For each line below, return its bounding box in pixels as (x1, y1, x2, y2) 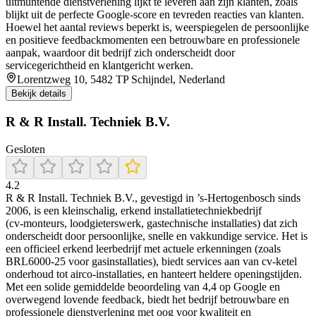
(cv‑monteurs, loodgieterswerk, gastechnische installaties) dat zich (6, 217, 298, 229)
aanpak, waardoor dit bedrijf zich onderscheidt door (6, 47, 235, 59)
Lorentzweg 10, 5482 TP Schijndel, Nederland (17, 73, 225, 86)
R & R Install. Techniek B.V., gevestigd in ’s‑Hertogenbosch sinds (6, 191, 300, 204)
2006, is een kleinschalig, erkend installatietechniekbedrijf (6, 204, 262, 217)
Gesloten (6, 142, 45, 155)
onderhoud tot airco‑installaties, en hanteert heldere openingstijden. (6, 267, 302, 280)
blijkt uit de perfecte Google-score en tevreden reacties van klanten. (6, 8, 304, 21)
